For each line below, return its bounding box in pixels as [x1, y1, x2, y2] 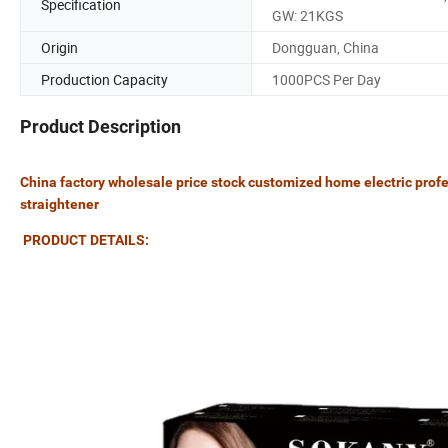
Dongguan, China [272, 37, 379, 57]
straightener [20, 196, 99, 213]
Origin [41, 37, 78, 57]
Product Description [20, 116, 181, 138]
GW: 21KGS [272, 5, 343, 25]
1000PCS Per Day [272, 69, 381, 89]
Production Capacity [41, 69, 168, 89]
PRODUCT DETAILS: [23, 232, 149, 249]
